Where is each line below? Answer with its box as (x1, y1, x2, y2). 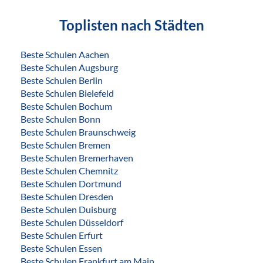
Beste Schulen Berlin (21, 74, 103, 86)
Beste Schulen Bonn (21, 113, 100, 124)
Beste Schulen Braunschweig (21, 126, 136, 137)
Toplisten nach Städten (59, 16, 204, 33)
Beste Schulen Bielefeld (21, 87, 114, 99)
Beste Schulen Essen (21, 242, 102, 254)
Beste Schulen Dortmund (21, 177, 122, 189)
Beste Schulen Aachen (21, 48, 109, 60)
